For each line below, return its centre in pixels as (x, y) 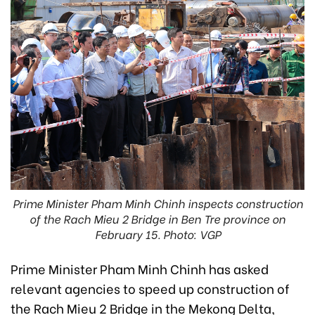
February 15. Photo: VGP (157, 233)
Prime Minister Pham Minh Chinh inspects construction (157, 202)
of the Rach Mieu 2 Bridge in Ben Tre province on (157, 218)
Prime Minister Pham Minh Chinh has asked (140, 268)
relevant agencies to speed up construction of (150, 288)
